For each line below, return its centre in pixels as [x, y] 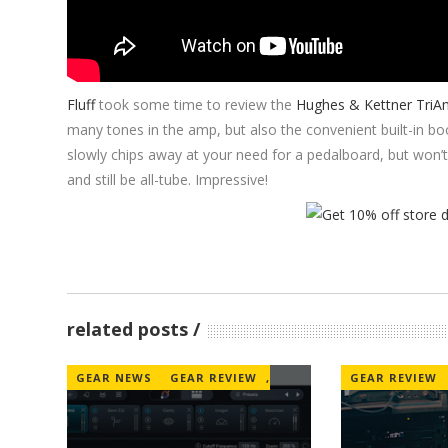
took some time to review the [196, 105]
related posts [128, 329]
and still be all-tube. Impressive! [168, 180]
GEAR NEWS [114, 378]
